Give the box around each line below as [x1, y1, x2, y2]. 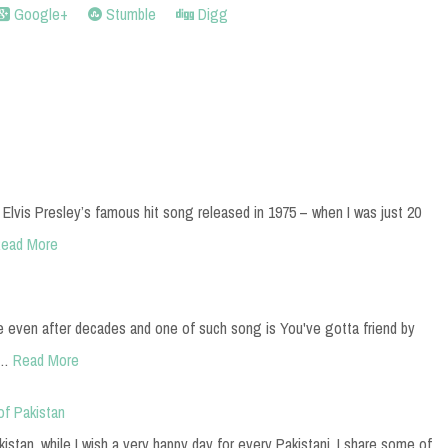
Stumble [102, 2, 156, 25]
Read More [13, 348, 79, 371]
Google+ [10, 2, 68, 25]
